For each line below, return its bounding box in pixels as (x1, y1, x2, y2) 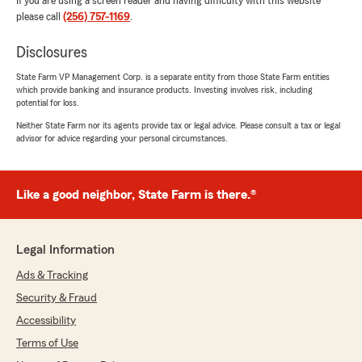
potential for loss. (16, 98, 79, 108)
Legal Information (16, 243, 115, 257)
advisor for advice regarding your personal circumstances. (16, 133, 228, 144)
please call (16, 11, 63, 23)
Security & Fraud (16, 293, 97, 305)
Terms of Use (16, 338, 78, 350)
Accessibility (16, 315, 76, 327)
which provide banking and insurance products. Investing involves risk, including (16, 85, 313, 95)
